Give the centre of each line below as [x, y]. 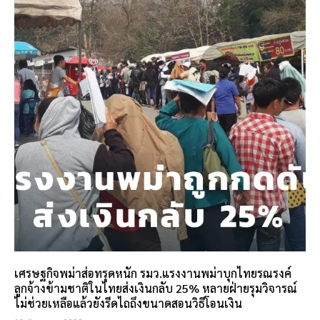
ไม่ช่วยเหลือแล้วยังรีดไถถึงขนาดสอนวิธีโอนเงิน [128, 303]
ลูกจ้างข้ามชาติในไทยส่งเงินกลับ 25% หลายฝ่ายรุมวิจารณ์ [156, 288]
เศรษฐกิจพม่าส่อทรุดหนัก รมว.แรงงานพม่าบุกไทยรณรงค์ [153, 273]
